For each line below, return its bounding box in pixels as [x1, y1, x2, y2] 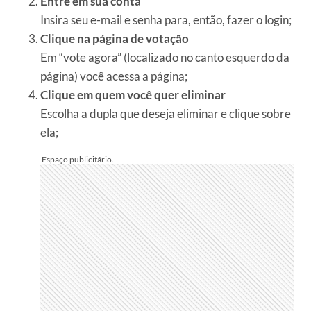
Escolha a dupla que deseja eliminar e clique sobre [40, 106, 291, 121]
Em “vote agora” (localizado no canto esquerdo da [40, 50, 289, 65]
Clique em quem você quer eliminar [40, 87, 226, 102]
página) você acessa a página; [40, 69, 187, 83]
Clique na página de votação [40, 31, 189, 46]
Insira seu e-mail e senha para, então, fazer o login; [40, 12, 292, 27]
